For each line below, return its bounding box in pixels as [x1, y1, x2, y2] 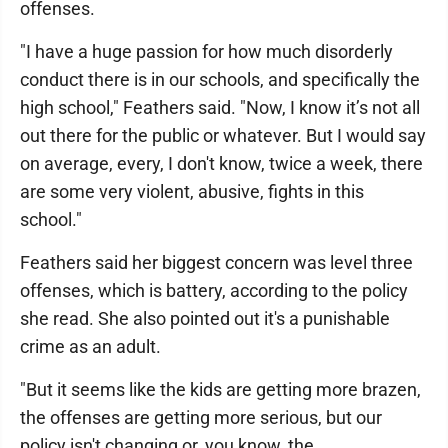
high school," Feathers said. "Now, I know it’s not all [20, 97, 420, 118]
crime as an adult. [20, 336, 161, 357]
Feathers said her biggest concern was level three [20, 252, 413, 273]
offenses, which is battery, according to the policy [20, 280, 408, 301]
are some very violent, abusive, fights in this [20, 181, 364, 202]
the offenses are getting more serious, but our [20, 407, 382, 428]
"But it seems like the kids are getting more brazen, [20, 379, 421, 400]
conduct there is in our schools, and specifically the [20, 69, 420, 90]
